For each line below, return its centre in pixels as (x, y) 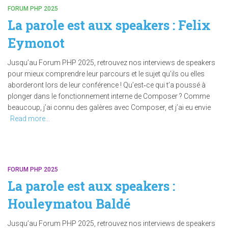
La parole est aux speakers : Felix (109, 25)
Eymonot (36, 43)
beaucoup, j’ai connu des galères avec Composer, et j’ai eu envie (109, 107)
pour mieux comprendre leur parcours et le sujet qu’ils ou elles (106, 74)
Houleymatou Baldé (69, 204)
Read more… (30, 119)
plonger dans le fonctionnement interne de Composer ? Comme (109, 96)
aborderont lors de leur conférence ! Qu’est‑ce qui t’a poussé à (107, 85)
